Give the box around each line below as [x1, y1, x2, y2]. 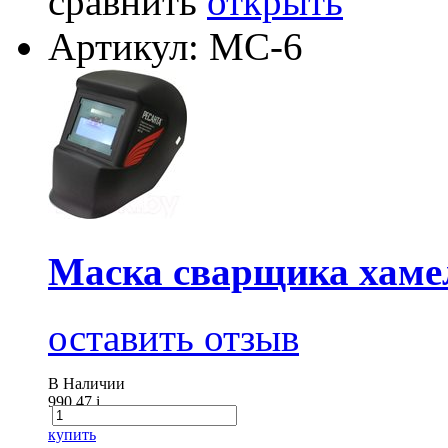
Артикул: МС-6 [48, 24, 303, 68]
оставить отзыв [48, 316, 299, 360]
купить [48, 426, 96, 444]
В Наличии [48, 375, 125, 393]
